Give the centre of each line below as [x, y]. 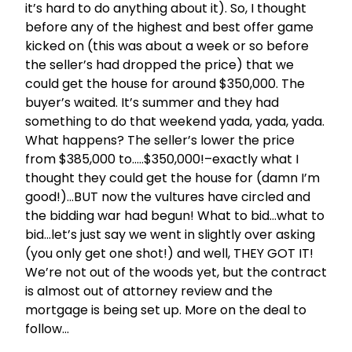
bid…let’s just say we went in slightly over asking [170, 235]
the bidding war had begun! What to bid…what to [175, 216]
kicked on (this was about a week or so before [167, 46]
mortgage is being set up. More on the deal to [166, 310]
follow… [47, 329]
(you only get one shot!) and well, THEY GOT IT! [169, 254]
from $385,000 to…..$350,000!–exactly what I [162, 159]
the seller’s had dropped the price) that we [159, 65]
